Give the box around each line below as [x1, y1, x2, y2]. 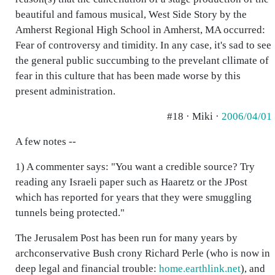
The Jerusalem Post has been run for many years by [15, 232, 238, 244]
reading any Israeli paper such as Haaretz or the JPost [15, 176, 247, 188]
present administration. [15, 85, 115, 97]
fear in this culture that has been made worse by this [15, 70, 241, 82]
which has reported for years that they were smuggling [15, 192, 252, 203]
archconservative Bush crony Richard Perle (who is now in [15, 247, 270, 259]
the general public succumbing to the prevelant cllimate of [15, 55, 269, 66]
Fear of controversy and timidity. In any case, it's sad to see [15, 39, 271, 51]
